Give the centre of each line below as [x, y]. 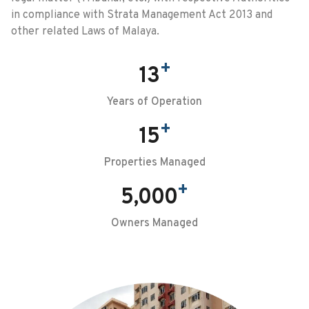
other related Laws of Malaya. [85, 32]
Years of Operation [154, 102]
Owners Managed [154, 223]
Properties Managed [154, 162]
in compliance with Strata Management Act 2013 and [142, 16]
